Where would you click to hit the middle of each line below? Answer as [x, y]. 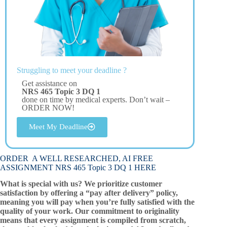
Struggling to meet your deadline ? [72, 70]
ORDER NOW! [48, 107]
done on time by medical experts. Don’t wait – [96, 99]
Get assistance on [49, 83]
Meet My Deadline [58, 126]
